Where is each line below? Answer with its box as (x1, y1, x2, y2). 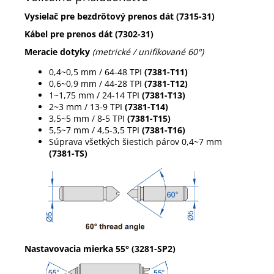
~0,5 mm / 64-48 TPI (61, 66, 144, 78)
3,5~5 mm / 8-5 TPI (49, 113, 127, 125)
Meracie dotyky (24, 46, 90, 58)
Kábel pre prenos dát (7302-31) (24, 28, 154, 40)
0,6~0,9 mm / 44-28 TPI (49, 78, 144, 90)
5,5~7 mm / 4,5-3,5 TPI (49, 124, 142, 136)
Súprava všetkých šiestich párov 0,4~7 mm (49, 136, 222, 148)
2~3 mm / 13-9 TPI (49, 101, 125, 113)
